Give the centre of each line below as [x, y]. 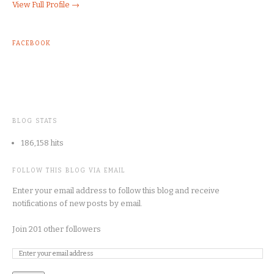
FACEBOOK [31, 44]
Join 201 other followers [57, 229]
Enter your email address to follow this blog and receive [116, 191]
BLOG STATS [35, 121]
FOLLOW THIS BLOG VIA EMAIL [69, 171]
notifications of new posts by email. [77, 204]
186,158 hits [42, 143]
